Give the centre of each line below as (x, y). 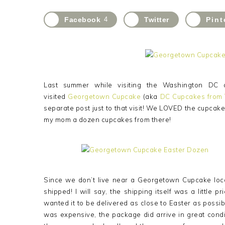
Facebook (82, 20)
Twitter (157, 20)
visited (56, 96)
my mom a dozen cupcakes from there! (107, 119)
